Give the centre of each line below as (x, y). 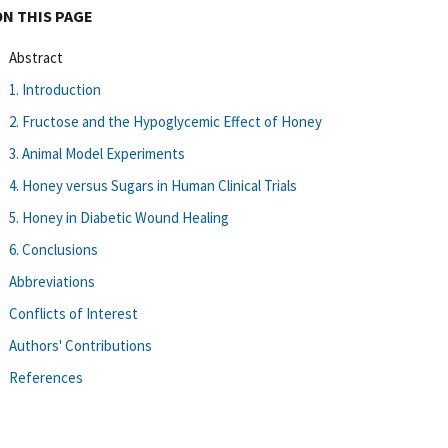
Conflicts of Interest (73, 313)
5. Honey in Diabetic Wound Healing (119, 217)
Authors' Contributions (80, 345)
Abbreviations (52, 281)
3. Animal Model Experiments (97, 153)
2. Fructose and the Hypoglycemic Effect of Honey (165, 121)
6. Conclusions (53, 249)
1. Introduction (55, 89)
